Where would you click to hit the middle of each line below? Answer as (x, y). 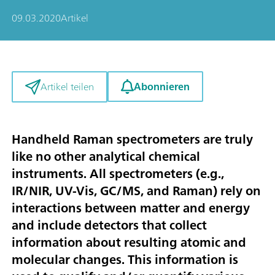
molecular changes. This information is (125, 260)
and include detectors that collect (109, 225)
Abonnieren (161, 87)
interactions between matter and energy (131, 208)
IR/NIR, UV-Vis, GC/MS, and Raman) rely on (136, 191)
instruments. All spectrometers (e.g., (118, 174)
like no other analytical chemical (106, 157)
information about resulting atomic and (129, 242)
